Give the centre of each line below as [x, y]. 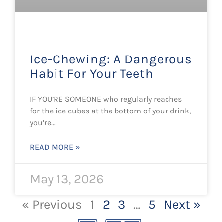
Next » [182, 204]
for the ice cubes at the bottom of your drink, [110, 111]
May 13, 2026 [67, 179]
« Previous [52, 204]
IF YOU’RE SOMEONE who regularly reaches [106, 99]
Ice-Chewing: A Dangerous [111, 59]
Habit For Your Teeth [92, 74]
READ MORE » [55, 147]
